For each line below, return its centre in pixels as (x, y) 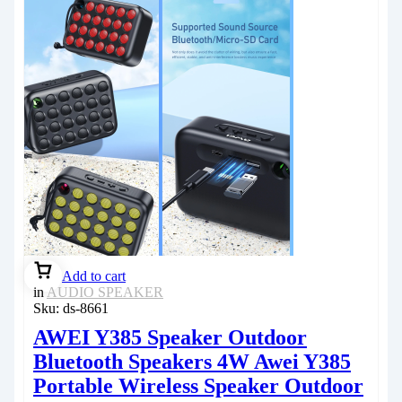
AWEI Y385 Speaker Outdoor (170, 337)
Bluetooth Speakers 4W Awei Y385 (192, 361)
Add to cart (94, 275)
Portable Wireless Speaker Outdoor (198, 385)
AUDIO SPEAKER (105, 292)
